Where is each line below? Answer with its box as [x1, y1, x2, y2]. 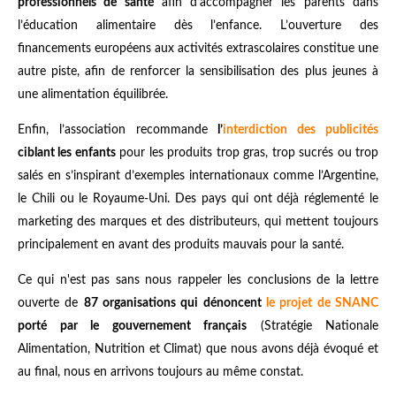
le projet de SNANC [266, 297, 379, 310]
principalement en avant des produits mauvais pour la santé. [18, 239, 344, 252]
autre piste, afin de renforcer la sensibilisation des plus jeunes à [18, 65, 378, 79]
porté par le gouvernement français [18, 320, 247, 333]
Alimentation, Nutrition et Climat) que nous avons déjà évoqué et [18, 343, 378, 356]
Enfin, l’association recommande [18, 124, 218, 137]
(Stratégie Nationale [247, 320, 378, 333]
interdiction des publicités [223, 124, 379, 137]
